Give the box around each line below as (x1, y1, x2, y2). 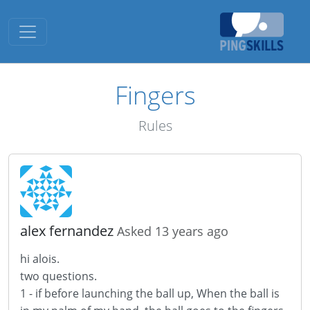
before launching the (44, 286, 153, 301)
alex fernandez (20, 221, 117, 240)
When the (197, 286, 247, 301)
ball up (156, 286, 191, 301)
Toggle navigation (17, 17, 129, 37)
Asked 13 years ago (117, 223, 228, 239)
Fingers (114, 78, 196, 111)
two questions (20, 268, 94, 284)
